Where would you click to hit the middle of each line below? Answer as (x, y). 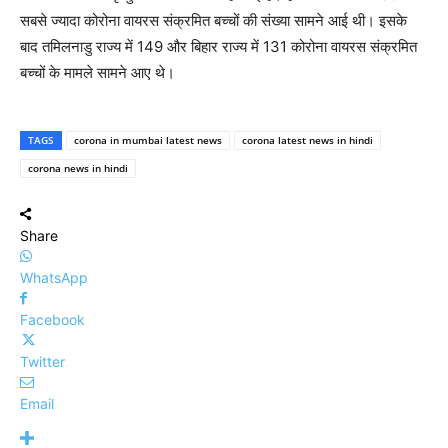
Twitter (42, 362)
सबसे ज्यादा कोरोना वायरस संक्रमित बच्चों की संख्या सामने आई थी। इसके (213, 21)
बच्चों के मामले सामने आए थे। (97, 73)
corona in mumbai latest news (148, 140)
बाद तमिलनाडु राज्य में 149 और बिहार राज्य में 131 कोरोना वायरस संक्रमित (218, 47)
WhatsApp (54, 278)
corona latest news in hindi (307, 140)
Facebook (52, 320)
